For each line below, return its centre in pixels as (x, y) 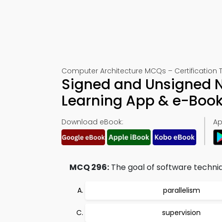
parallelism (181, 190)
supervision (181, 213)
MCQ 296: (89, 167)
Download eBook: (92, 122)
